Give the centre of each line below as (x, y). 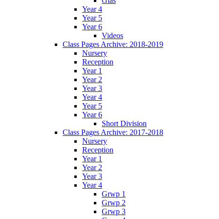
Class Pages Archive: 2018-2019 (113, 44)
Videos (112, 35)
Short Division (124, 123)
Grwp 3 (114, 211)
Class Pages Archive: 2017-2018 (113, 132)
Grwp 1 (114, 194)
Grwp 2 (114, 202)
